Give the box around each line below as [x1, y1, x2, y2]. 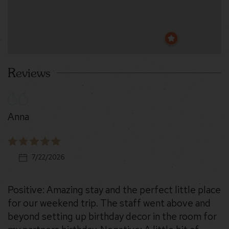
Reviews [8, 66, 51, 80]
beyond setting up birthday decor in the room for [8, 210, 217, 223]
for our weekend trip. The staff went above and [8, 197, 211, 210]
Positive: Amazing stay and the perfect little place [8, 184, 221, 197]
